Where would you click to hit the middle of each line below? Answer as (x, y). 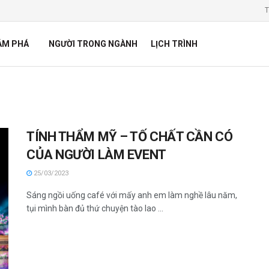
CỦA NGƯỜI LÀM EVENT (96, 155)
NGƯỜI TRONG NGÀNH (93, 44)
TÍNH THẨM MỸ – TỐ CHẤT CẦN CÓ (130, 137)
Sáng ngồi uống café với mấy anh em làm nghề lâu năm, (132, 195)
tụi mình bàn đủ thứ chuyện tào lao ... (95, 208)
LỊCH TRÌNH (174, 44)
